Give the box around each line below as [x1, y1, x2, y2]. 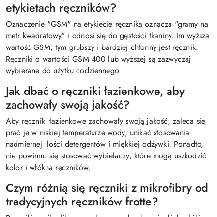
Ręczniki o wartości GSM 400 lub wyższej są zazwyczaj [6, 53, 191, 65]
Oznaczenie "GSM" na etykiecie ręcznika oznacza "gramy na [6, 18, 208, 30]
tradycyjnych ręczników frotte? [6, 193, 158, 210]
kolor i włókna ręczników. [6, 162, 91, 173]
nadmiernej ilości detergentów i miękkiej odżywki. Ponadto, [6, 139, 204, 150]
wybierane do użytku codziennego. [6, 65, 122, 77]
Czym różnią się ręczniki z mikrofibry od [6, 180, 208, 197]
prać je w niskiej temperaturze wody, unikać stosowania [6, 127, 190, 139]
